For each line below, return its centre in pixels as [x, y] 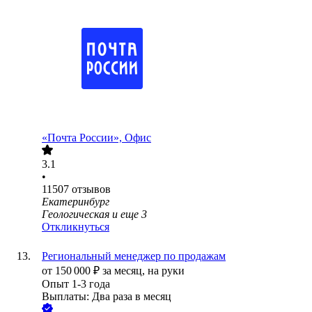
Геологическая [76, 214]
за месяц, [125, 271]
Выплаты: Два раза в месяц [107, 297]
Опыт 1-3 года [76, 284]
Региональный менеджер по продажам [134, 256]
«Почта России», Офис [96, 138]
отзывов [91, 189]
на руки [166, 271]
